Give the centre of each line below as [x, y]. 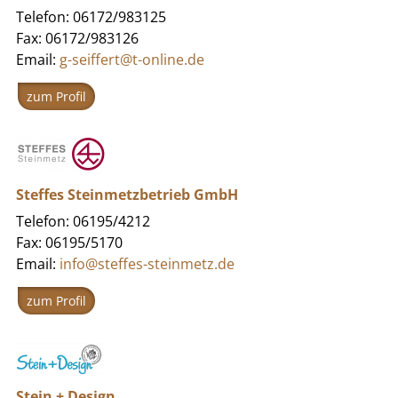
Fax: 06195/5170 [69, 242]
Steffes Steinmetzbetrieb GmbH [127, 194]
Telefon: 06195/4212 [83, 221]
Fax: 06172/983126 [77, 38]
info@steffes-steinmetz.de [147, 263]
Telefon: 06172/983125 [91, 16]
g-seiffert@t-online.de [131, 59]
